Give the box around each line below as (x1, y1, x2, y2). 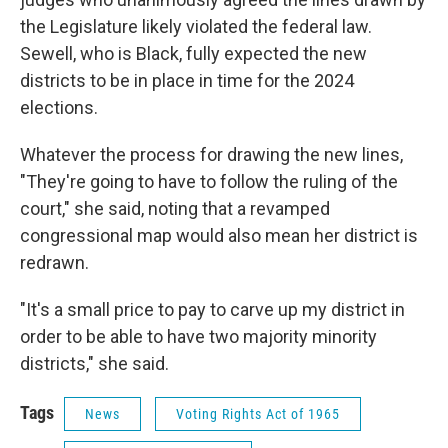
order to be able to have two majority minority (20, 326, 377, 347)
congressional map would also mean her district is (20, 225, 418, 246)
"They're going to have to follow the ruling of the (20, 171, 398, 192)
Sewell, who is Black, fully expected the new (20, 43, 367, 64)
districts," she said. (20, 353, 169, 374)
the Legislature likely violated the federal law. (20, 16, 372, 37)
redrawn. (20, 252, 89, 273)
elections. (20, 97, 98, 118)
